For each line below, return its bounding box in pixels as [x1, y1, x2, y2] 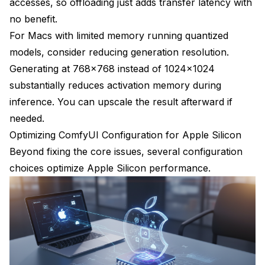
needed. [9, 112, 44, 124]
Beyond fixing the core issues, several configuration [9, 145, 243, 157]
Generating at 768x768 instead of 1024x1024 [9, 62, 215, 75]
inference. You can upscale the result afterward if [9, 95, 232, 108]
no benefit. [9, 12, 57, 25]
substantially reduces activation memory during [9, 79, 221, 91]
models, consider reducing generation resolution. [9, 46, 229, 58]
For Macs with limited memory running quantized [9, 29, 228, 41]
